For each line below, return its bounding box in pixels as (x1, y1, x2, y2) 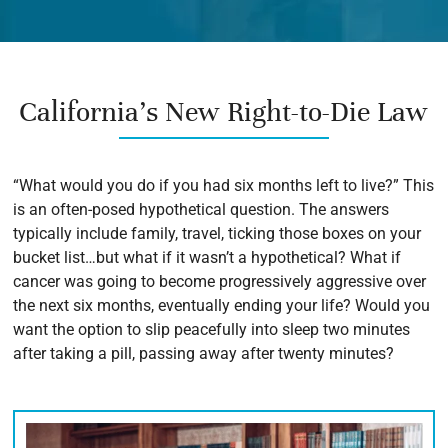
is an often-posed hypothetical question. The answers (13, 200, 390, 219)
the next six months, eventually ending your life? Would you (13, 296, 431, 315)
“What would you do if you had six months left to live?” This (13, 176, 435, 195)
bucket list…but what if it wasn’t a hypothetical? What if (13, 248, 402, 267)
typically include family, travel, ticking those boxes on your (13, 224, 422, 243)
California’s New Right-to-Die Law (19, 95, 429, 129)
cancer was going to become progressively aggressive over (13, 272, 427, 291)
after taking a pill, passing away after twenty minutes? (13, 344, 395, 363)
